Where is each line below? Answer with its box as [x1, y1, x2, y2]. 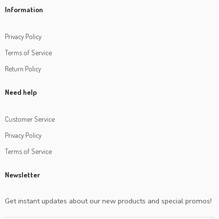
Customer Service [5, 114, 55, 123]
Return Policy [5, 64, 41, 73]
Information [5, 4, 43, 14]
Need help [5, 87, 37, 97]
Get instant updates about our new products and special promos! [5, 196, 212, 206]
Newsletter [5, 170, 40, 179]
